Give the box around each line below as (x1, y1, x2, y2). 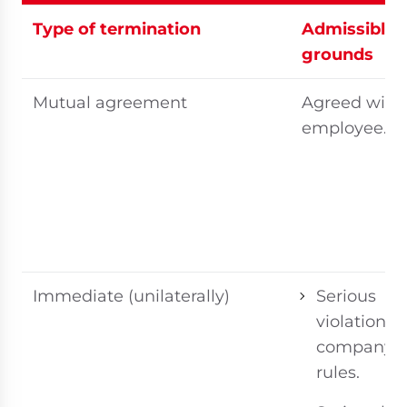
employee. (302, 118, 387, 138)
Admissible (302, 19, 395, 39)
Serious (316, 286, 376, 306)
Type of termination (33, 19, 201, 39)
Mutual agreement (33, 93, 187, 113)
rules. (316, 362, 360, 382)
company (316, 337, 393, 357)
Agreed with (302, 93, 402, 113)
